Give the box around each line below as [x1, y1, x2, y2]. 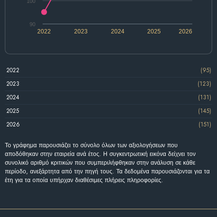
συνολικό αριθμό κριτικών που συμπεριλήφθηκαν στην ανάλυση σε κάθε [5, 158, 195, 167]
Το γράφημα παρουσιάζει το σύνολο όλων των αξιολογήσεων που [5, 140, 178, 150]
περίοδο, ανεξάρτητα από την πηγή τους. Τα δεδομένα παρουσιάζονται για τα [5, 167, 210, 176]
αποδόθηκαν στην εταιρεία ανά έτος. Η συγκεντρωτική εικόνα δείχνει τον [5, 149, 196, 158]
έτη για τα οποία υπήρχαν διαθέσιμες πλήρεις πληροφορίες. [5, 175, 163, 185]
